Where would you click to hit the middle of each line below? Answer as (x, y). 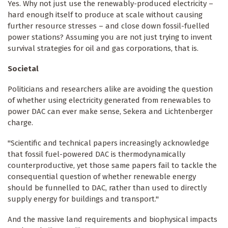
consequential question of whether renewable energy (102, 176)
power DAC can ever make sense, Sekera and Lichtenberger (110, 111)
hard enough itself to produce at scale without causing (105, 15)
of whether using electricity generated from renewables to (109, 100)
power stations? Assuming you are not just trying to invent (110, 37)
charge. (20, 122)
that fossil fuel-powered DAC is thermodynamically (96, 154)
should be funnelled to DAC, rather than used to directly (107, 188)
